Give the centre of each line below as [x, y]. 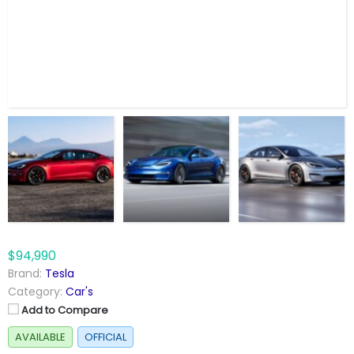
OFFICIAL [105, 337]
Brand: [25, 274]
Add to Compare [65, 311]
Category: [35, 292]
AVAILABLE [40, 337]
